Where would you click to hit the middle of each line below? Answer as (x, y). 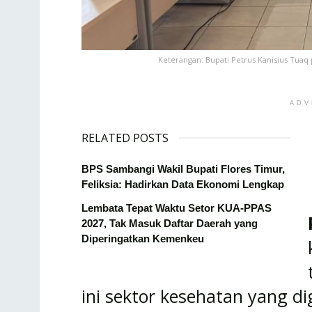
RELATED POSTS (125, 138)
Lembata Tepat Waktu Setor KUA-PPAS (177, 208)
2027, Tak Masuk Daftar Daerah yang (170, 224)
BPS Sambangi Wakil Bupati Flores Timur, (183, 169)
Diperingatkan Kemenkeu (143, 239)
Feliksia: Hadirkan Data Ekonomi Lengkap (183, 185)
